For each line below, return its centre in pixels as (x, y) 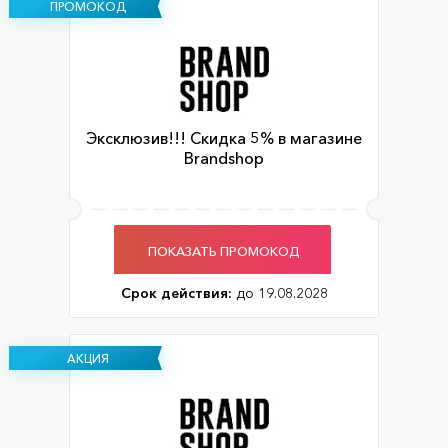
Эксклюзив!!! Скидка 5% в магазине (224, 138)
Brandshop (224, 158)
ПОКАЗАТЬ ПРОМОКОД (224, 250)
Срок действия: (176, 293)
